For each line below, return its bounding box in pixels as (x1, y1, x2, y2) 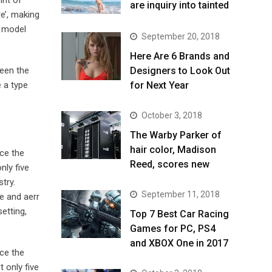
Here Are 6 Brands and (130, 50, 229, 63)
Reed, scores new (130, 158, 209, 171)
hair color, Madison (130, 144, 216, 156)
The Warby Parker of (130, 129, 222, 141)
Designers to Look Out (130, 65, 230, 77)
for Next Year (130, 80, 189, 92)
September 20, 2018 (141, 32, 220, 42)
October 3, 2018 (141, 110, 202, 121)
